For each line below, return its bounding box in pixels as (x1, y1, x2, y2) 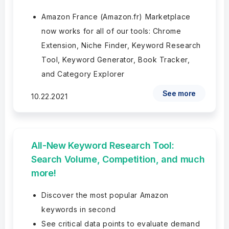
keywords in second (41, 205, 116, 214)
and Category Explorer (41, 70, 125, 78)
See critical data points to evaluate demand (41, 219, 200, 228)
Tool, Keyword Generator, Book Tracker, (41, 55, 190, 64)
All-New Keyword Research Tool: (31, 140, 174, 151)
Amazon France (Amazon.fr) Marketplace (41, 12, 191, 21)
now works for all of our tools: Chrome (41, 27, 181, 35)
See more (162, 89, 196, 98)
